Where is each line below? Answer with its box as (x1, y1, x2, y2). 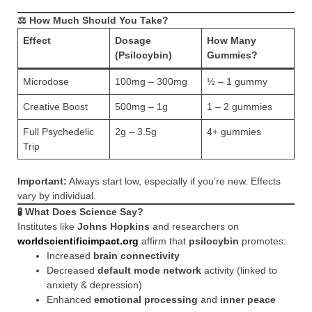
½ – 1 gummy (207, 76, 267, 87)
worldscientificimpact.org (17, 235, 139, 247)
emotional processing (94, 294, 198, 305)
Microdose (23, 76, 69, 87)
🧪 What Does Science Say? (17, 206, 143, 217)
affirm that (139, 235, 189, 247)
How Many (207, 35, 256, 46)
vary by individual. (17, 190, 96, 201)
